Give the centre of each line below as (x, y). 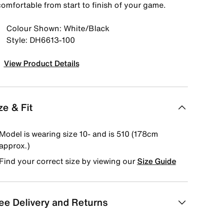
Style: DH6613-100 (40, 40)
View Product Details (41, 63)
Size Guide (156, 161)
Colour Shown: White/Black (58, 28)
